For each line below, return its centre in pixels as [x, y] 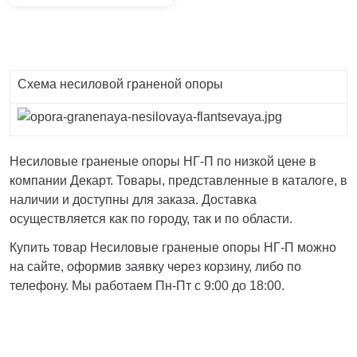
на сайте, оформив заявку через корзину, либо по [155, 267]
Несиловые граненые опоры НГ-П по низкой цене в [163, 161]
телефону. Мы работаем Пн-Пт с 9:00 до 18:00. [147, 286]
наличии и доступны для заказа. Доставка [133, 200]
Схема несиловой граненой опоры [119, 84]
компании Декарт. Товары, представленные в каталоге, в [178, 180]
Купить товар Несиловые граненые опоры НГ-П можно [173, 247]
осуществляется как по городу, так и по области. [151, 219]
